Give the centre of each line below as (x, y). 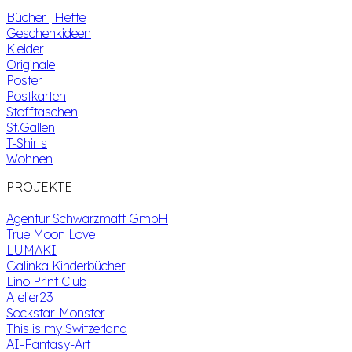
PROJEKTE (39, 187)
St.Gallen (31, 127)
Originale (31, 64)
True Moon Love (51, 234)
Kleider (25, 49)
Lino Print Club (46, 281)
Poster (24, 80)
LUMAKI (31, 250)
